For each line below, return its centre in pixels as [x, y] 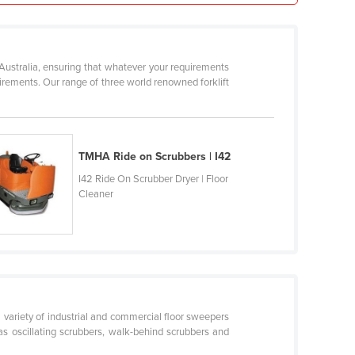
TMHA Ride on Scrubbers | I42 [154, 156]
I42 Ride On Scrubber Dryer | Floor [153, 179]
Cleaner [95, 194]
